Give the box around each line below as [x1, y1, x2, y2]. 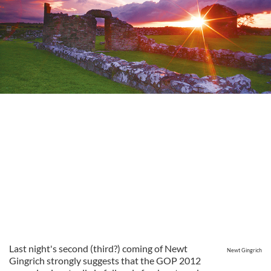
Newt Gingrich [227, 247, 262, 253]
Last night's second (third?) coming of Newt [9, 243, 188, 254]
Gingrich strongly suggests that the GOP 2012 [9, 255, 201, 266]
